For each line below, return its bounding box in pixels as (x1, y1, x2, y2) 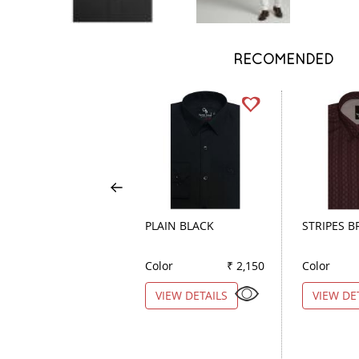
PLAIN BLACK (145, 217, 214, 233)
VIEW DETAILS (155, 287, 228, 303)
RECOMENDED (233, 50, 334, 67)
